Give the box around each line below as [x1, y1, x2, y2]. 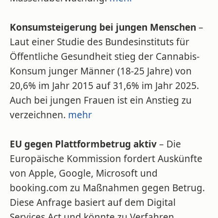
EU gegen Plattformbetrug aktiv [10, 138, 157, 150]
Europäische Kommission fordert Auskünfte [10, 152, 202, 165]
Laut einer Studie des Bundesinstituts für [10, 36, 189, 48]
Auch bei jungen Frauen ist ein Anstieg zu [10, 94, 192, 107]
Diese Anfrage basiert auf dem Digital [10, 196, 176, 209]
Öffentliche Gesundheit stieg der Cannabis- [10, 50, 200, 63]
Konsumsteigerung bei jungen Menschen [10, 21, 196, 34]
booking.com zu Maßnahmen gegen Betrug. [10, 182, 205, 194]
